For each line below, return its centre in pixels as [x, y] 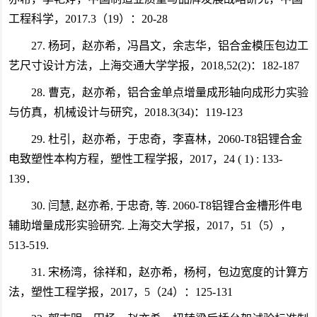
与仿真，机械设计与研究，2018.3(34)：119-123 [125, 112]
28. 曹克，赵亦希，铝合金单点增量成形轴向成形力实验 [169, 92]
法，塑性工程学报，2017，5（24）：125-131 [120, 292]
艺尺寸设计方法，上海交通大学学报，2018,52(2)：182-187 [154, 65]
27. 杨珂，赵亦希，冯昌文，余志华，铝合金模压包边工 [169, 46]
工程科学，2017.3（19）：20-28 [88, 19]
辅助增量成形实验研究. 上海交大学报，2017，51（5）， [150, 225]
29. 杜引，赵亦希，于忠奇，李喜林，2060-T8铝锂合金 [166, 139]
